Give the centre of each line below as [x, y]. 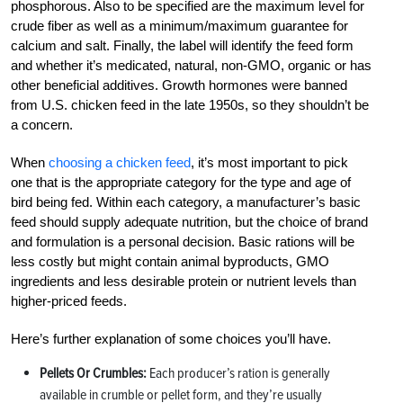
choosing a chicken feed [120, 163]
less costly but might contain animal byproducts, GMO [170, 262]
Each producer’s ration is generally [238, 374]
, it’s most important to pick [269, 163]
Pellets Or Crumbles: [93, 374]
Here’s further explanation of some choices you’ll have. [171, 339]
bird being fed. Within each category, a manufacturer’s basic [186, 202]
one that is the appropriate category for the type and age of [181, 183]
